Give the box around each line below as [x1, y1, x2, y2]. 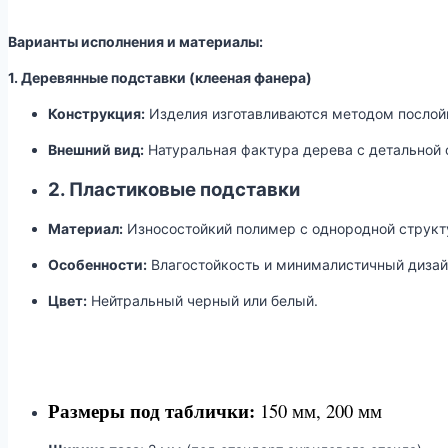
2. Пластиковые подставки [48, 178, 300, 202]
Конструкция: [48, 105, 145, 123]
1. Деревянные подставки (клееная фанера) [8, 69, 312, 87]
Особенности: [48, 256, 147, 274]
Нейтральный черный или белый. [87, 292, 318, 310]
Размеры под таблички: [48, 397, 255, 425]
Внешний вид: [48, 141, 144, 159]
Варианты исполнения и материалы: [8, 33, 263, 51]
